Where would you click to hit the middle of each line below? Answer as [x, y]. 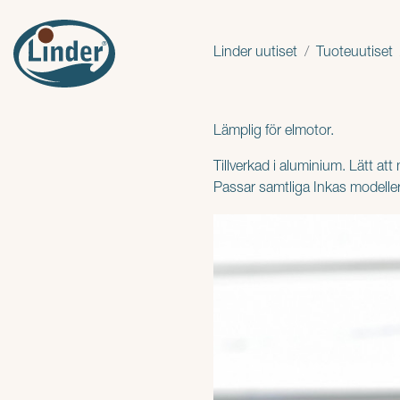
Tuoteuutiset [354, 54]
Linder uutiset [255, 54]
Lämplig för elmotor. [274, 132]
